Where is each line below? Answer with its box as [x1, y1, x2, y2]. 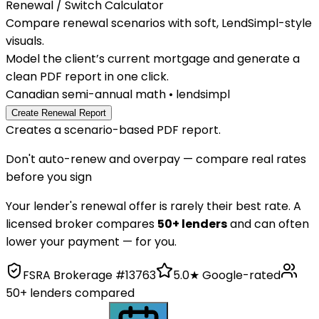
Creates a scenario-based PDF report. [6, 122, 221, 138]
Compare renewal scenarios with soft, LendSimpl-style [6, 15, 312, 31]
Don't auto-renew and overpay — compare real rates [6, 151, 306, 167]
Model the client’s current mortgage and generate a [6, 51, 300, 67]
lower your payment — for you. [6, 234, 177, 250]
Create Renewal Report [11, 108, 106, 118]
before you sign [6, 169, 92, 185]
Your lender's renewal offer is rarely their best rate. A [6, 198, 301, 214]
